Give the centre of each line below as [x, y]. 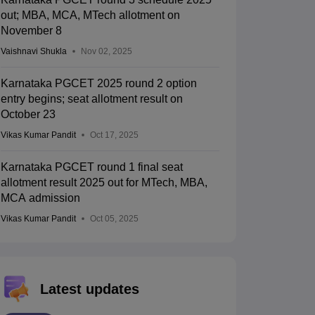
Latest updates [89, 289]
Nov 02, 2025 [106, 52]
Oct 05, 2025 [114, 219]
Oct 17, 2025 [114, 135]
